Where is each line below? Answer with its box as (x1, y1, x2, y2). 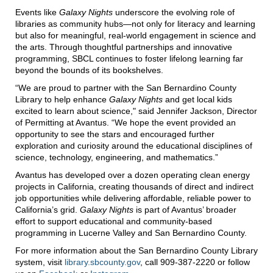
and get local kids (163, 94, 232, 105)
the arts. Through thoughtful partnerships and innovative (15, 42, 232, 52)
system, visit (15, 257, 65, 268)
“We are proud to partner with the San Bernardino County (15, 83, 236, 93)
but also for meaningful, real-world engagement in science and (15, 30, 256, 41)
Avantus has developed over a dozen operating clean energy (15, 170, 250, 180)
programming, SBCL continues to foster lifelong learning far (15, 54, 243, 64)
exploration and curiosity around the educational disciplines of (15, 141, 252, 151)
